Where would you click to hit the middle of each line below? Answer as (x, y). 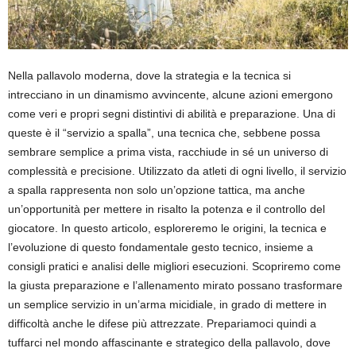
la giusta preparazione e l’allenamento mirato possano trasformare (175, 286)
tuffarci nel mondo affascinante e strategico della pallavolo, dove (169, 343)
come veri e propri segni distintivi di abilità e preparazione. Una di (172, 114)
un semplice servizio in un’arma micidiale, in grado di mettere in (167, 305)
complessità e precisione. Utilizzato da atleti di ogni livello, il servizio (177, 171)
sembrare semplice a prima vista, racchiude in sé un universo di (168, 152)
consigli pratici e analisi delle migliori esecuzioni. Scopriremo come (174, 267)
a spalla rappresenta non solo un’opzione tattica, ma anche (157, 190)
